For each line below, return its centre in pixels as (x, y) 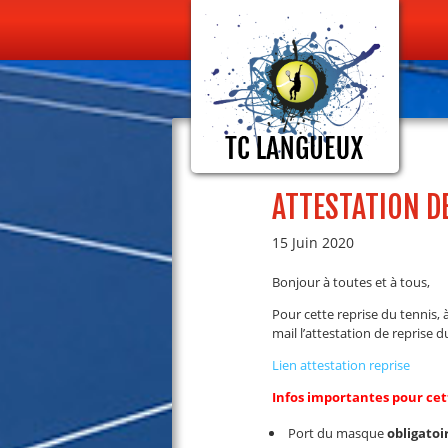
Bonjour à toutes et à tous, (351, 282)
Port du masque (336, 433)
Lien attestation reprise (341, 365)
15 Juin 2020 (313, 242)
